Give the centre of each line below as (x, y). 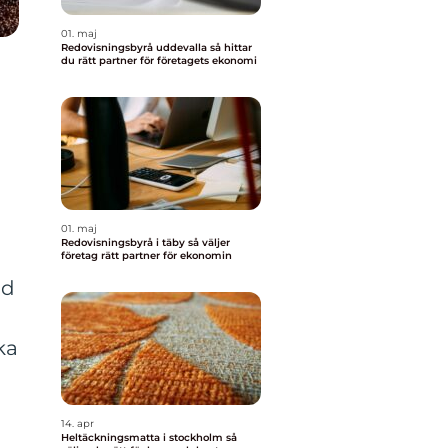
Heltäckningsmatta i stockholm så (143, 437)
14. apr (77, 423)
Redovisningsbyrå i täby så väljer (124, 242)
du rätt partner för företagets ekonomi (159, 60)
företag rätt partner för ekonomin (146, 255)
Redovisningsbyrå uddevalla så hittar (135, 47)
